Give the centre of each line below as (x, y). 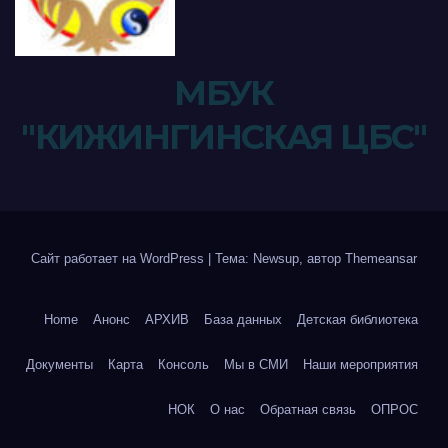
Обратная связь (308, 410)
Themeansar (381, 259)
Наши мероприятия (360, 365)
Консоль (183, 365)
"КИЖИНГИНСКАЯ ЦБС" (224, 137)
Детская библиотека (357, 320)
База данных (243, 320)
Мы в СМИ (256, 365)
